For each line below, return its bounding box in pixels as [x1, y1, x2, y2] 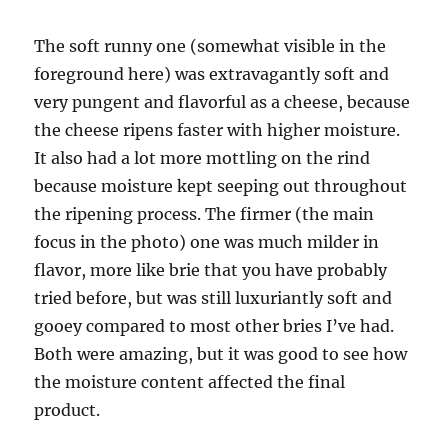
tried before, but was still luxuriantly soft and [34, 287, 393, 308]
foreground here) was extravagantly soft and [34, 63, 390, 84]
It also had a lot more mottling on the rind [34, 147, 371, 168]
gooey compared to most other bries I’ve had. [34, 315, 395, 336]
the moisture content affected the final [34, 371, 346, 392]
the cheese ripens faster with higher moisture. [34, 119, 401, 140]
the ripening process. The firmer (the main [34, 203, 375, 224]
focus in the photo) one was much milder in [34, 231, 380, 252]
